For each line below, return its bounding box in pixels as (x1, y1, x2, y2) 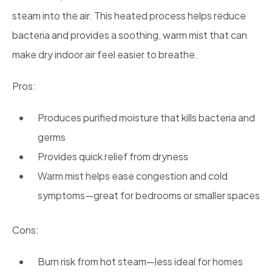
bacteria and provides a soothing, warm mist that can (12, 29, 247, 42)
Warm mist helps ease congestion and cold (38, 169, 228, 183)
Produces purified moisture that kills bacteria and (38, 111, 255, 124)
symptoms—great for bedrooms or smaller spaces (38, 189, 260, 202)
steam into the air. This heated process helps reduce (12, 9, 246, 22)
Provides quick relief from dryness (38, 150, 188, 163)
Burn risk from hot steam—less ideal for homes (38, 255, 243, 268)
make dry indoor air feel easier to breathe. (12, 48, 198, 61)
